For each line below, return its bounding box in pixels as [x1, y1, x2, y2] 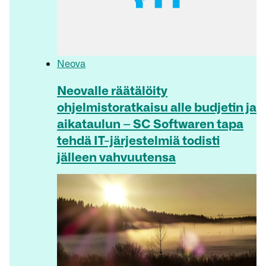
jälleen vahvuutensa [57, 148, 176, 163]
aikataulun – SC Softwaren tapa [57, 115, 243, 130]
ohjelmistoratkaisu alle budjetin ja [57, 99, 256, 113]
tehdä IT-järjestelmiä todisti [57, 132, 220, 147]
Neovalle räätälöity [57, 82, 167, 97]
